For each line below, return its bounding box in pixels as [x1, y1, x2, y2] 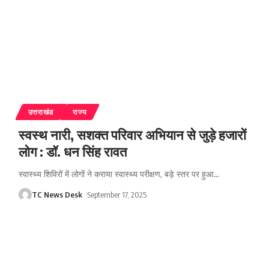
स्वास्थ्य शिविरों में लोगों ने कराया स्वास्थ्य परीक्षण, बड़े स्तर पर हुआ [18, 169, 213, 180]
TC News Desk [31, 190, 82, 200]
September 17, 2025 [87, 190, 147, 200]
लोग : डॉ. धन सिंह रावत [18, 143, 127, 160]
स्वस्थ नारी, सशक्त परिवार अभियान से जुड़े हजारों [18, 126, 246, 144]
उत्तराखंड [28, 107, 54, 117]
